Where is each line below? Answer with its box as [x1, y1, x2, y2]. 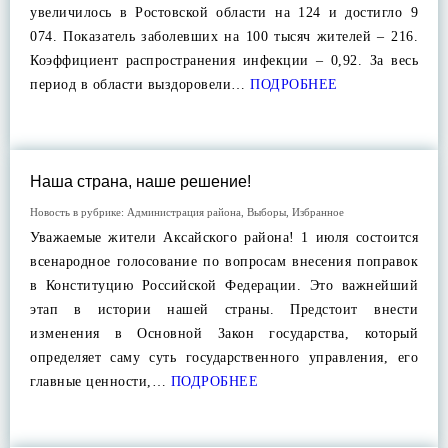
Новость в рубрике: [30, 206, 127, 218]
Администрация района [127, 206, 241, 218]
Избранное [292, 206, 344, 218]
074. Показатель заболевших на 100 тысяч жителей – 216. [30, 29, 418, 44]
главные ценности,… [30, 374, 166, 389]
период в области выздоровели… [30, 77, 246, 92]
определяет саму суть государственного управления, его [30, 350, 418, 365]
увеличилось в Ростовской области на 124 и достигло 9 [30, 5, 418, 20]
